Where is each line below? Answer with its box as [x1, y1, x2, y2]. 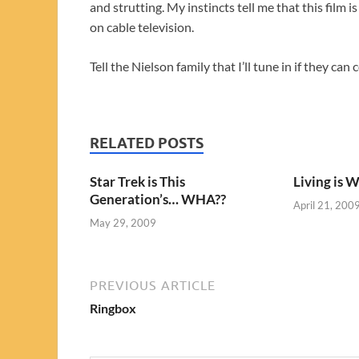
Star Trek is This [90, 173, 185, 191]
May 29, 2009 [90, 216, 156, 229]
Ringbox [90, 300, 136, 316]
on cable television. [90, 19, 194, 35]
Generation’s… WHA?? [90, 191, 226, 208]
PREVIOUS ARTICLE [90, 277, 216, 292]
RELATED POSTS [90, 135, 204, 152]
